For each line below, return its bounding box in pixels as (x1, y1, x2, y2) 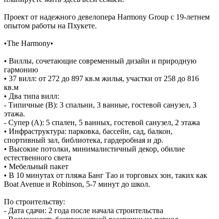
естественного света (4, 153, 71, 162)
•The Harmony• (4, 39, 53, 47)
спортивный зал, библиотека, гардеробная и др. (4, 135, 163, 144)
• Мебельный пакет (4, 162, 68, 171)
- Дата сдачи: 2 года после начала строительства (4, 206, 163, 215)
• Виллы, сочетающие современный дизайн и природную (4, 56, 197, 65)
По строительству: (4, 197, 65, 206)
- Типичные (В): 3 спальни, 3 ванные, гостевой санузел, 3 (4, 100, 197, 109)
